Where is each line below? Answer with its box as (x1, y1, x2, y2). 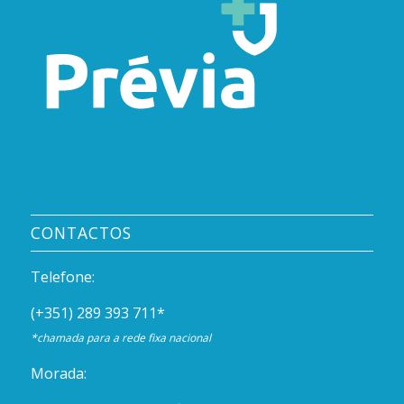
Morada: (30, 363, 87, 384)
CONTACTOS (30, 222, 132, 244)
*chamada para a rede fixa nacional (30, 329, 211, 345)
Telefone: (30, 267, 95, 288)
